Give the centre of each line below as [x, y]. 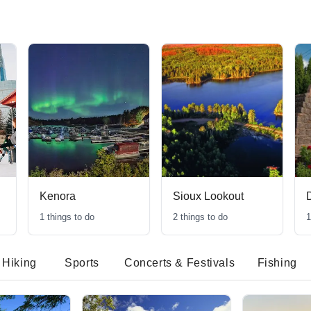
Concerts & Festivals [179, 263]
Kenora [58, 196]
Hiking [19, 263]
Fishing [277, 263]
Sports [82, 263]
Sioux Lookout [208, 196]
